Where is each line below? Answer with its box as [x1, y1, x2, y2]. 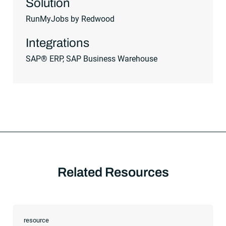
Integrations [26, 36, 90, 49]
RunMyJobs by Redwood [26, 14, 115, 24]
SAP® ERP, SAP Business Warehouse [26, 53, 158, 64]
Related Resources [57, 165, 169, 179]
